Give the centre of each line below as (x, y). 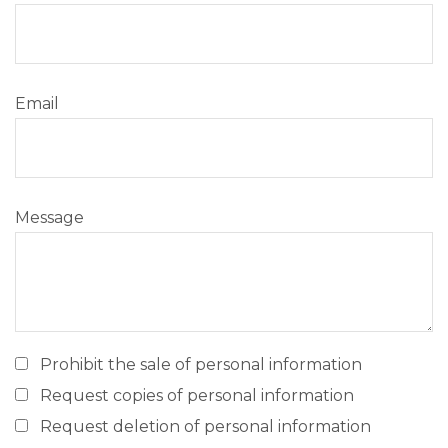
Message (49, 217)
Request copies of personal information (197, 395)
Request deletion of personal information (205, 426)
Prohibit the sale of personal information (201, 364)
